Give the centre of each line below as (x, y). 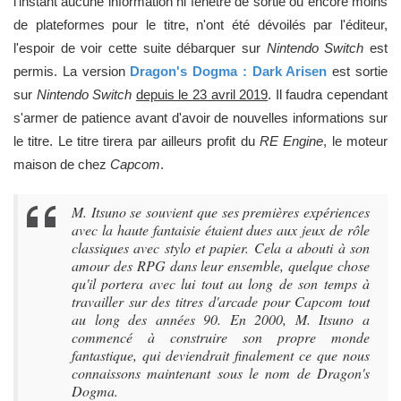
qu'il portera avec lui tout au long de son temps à (221, 283)
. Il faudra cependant (328, 94)
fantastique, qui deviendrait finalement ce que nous (221, 355)
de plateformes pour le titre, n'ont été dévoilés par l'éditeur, (200, 25)
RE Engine (292, 141)
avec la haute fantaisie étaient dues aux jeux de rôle (221, 230)
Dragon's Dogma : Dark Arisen (229, 71)
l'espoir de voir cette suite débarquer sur (140, 48)
